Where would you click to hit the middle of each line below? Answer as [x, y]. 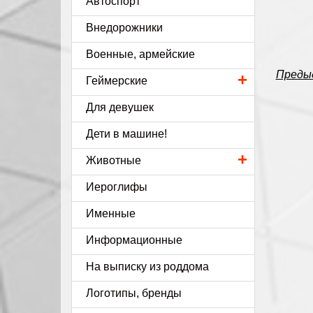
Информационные [134, 240]
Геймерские [117, 81]
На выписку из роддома [147, 267]
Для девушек [120, 107]
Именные [111, 213]
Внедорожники [124, 28]
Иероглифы [117, 187]
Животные [114, 160]
